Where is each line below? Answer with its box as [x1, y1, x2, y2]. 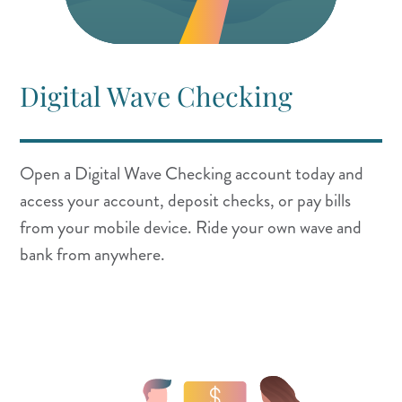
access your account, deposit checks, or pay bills [20, 187, 351, 214]
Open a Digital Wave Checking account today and [20, 160, 363, 187]
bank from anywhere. [20, 240, 165, 267]
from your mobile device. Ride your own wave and [20, 214, 362, 240]
